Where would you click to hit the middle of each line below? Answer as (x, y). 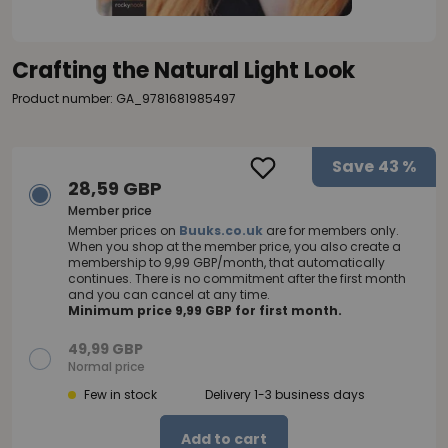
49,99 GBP (105, 349)
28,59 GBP (115, 189)
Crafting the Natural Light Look (183, 71)
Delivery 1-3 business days (285, 395)
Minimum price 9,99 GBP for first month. (205, 311)
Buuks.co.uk (221, 231)
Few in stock (120, 395)
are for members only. (331, 231)
